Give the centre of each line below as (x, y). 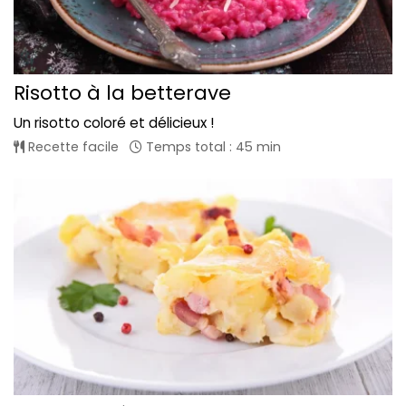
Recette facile (72, 146)
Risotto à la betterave (122, 92)
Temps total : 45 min (212, 146)
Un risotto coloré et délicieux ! (114, 122)
